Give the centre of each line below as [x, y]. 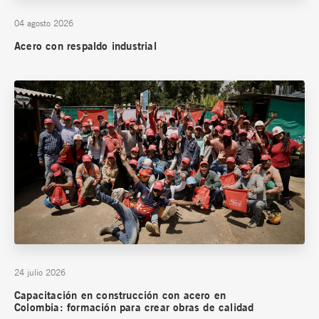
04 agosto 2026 [44, 23]
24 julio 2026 [40, 272]
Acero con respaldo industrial [85, 46]
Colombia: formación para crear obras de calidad [134, 308]
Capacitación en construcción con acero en [120, 296]
